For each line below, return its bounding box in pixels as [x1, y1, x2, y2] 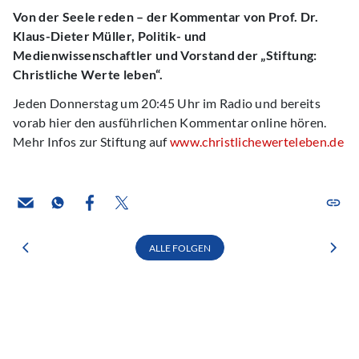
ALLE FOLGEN [148, 241, 211, 254]
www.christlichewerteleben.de [169, 134, 344, 149]
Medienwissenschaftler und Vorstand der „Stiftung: [13, 47, 317, 63]
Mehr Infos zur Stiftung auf [13, 134, 170, 149]
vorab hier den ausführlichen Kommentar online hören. [13, 115, 327, 130]
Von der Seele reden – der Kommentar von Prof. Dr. [13, 9, 319, 24]
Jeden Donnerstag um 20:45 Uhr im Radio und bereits [13, 95, 321, 111]
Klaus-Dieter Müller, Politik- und [13, 28, 207, 43]
